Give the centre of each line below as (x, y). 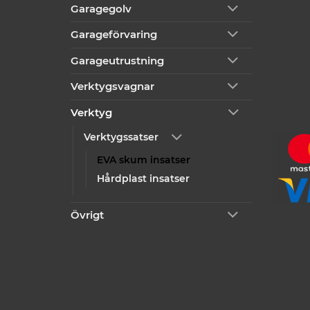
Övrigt (87, 215)
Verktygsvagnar (112, 86)
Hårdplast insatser (143, 178)
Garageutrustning (117, 60)
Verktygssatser (121, 137)
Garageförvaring (114, 35)
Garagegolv (101, 8)
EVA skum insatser (144, 159)
